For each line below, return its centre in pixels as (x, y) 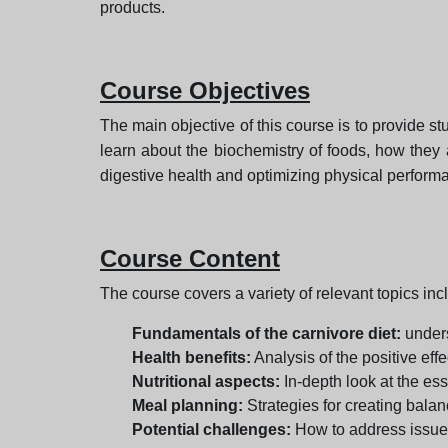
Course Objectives (205, 91)
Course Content (190, 259)
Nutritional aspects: (206, 382)
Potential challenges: (211, 430)
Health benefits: (191, 358)
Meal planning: (187, 406)
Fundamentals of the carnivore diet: (266, 334)
